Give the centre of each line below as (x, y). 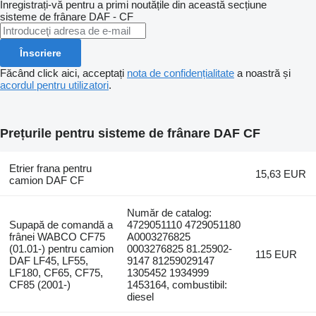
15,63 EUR (281, 174)
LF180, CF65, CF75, (56, 272)
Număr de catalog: (170, 212)
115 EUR (276, 254)
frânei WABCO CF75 (57, 236)
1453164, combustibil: (177, 284)
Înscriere (41, 53)
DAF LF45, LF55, (48, 260)
